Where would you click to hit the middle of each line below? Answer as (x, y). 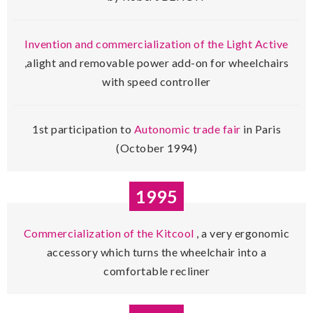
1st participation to (83, 129)
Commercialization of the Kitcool (109, 233)
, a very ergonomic (242, 233)
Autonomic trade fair (188, 129)
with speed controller (156, 82)
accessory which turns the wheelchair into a (156, 252)
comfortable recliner (156, 271)
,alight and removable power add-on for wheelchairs (156, 63)
